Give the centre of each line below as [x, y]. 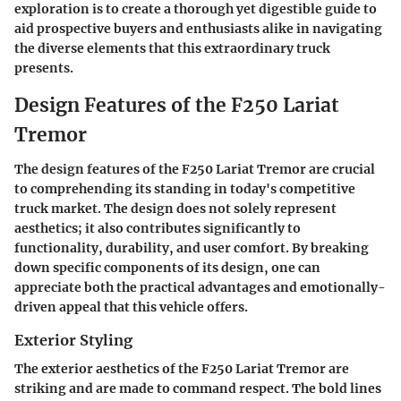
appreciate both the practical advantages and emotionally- [200, 287]
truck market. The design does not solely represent [175, 208]
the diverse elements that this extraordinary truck [172, 49]
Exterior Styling [73, 340]
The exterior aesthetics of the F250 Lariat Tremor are [182, 369]
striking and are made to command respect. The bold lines [198, 389]
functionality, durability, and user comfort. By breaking [192, 247]
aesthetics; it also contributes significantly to [158, 228]
